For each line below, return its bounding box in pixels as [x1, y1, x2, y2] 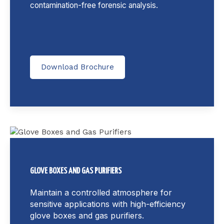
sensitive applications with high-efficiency [30, 198, 185, 209]
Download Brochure [41, 62, 114, 71]
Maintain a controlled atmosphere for [30, 187, 172, 197]
